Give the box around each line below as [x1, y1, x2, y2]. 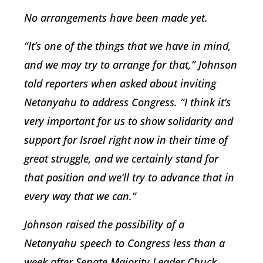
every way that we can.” [24, 189, 139, 204]
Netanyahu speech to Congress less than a [24, 236, 225, 251]
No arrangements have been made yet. [24, 11, 211, 25]
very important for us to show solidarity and [24, 114, 233, 129]
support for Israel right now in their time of [24, 133, 228, 147]
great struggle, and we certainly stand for [24, 151, 218, 166]
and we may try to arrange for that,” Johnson [24, 58, 237, 72]
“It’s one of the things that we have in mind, [24, 39, 231, 53]
